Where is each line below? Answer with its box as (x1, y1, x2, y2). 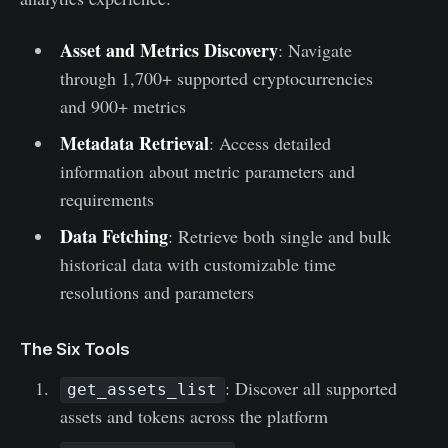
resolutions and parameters (59, 279, 254, 304)
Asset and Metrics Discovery (59, 36, 278, 63)
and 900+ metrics (59, 93, 186, 118)
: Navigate (277, 37, 352, 62)
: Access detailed (208, 130, 331, 155)
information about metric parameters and (59, 158, 355, 183)
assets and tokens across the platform (59, 403, 328, 428)
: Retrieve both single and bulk (167, 223, 391, 248)
